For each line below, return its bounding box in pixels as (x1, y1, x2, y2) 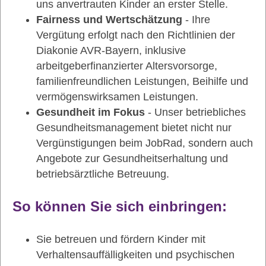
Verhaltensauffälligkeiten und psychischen (36, 249, 235, 261)
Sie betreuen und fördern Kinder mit (36, 233, 205, 245)
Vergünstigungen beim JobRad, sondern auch (36, 137, 253, 149)
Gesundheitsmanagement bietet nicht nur (36, 122, 232, 134)
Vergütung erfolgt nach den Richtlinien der (36, 29, 235, 41)
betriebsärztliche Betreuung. (36, 168, 169, 180)
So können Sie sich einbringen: (12, 198, 227, 214)
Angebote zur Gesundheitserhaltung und (36, 153, 228, 164)
